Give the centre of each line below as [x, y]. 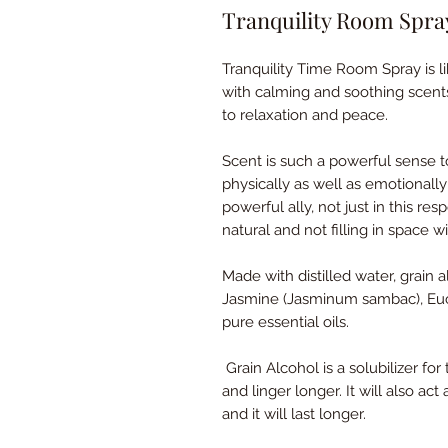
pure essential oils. [285, 322]
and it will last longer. [294, 414]
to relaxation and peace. [305, 115]
